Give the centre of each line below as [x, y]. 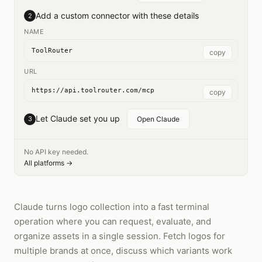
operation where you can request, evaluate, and [113, 221]
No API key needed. [56, 152]
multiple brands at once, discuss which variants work [123, 251]
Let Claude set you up [78, 118]
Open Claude [158, 119]
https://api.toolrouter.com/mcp [93, 90]
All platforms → [48, 163]
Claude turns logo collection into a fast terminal [112, 207]
